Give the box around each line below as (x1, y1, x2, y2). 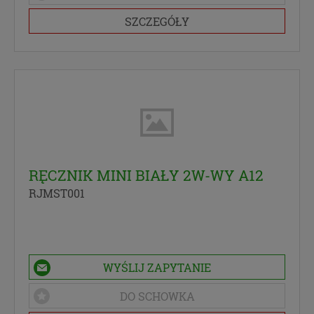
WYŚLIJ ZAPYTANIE (103, 260, 211, 275)
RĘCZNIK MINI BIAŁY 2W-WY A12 (29, 165, 264, 186)
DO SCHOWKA (119, 289, 195, 304)
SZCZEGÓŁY (125, 14, 189, 29)
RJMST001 (29, 186, 85, 201)
